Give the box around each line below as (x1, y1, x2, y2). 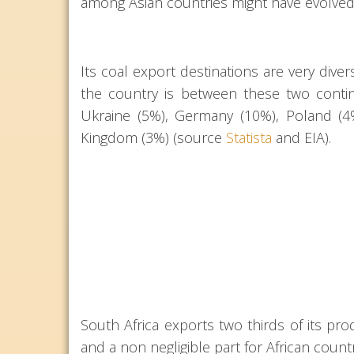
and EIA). (272, 128, 331, 148)
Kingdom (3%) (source (81, 128, 226, 148)
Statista (226, 128, 272, 148)
